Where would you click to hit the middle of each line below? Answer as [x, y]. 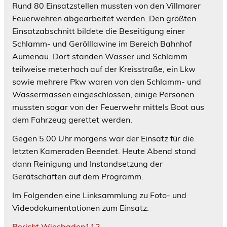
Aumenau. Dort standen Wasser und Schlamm [100, 56]
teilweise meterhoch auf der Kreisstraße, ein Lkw [104, 69]
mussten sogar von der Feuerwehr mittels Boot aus [108, 107]
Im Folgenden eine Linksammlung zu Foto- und [99, 195]
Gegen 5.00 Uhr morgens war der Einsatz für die [103, 138]
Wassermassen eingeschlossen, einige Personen [103, 94]
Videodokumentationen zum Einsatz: [81, 207]
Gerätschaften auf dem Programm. [78, 176]
